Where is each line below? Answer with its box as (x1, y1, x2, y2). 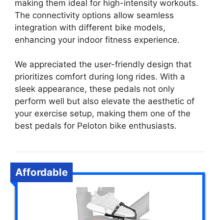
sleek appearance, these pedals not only (15, 84, 174, 94)
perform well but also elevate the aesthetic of (15, 96, 194, 107)
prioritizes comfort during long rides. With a (15, 72, 185, 82)
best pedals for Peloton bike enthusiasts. (15, 121, 177, 131)
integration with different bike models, (15, 22, 165, 32)
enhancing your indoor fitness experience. (15, 34, 180, 45)
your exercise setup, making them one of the (15, 109, 191, 119)
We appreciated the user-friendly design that (15, 59, 192, 70)
